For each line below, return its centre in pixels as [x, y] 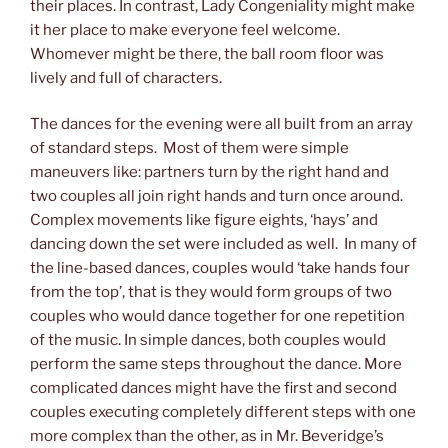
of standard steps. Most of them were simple [189, 148]
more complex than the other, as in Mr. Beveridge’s [207, 436]
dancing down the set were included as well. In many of [223, 244]
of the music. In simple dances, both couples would [208, 340]
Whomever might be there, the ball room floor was [207, 53]
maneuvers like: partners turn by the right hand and [209, 172]
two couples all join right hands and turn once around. [216, 196]
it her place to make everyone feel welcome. [185, 29]
